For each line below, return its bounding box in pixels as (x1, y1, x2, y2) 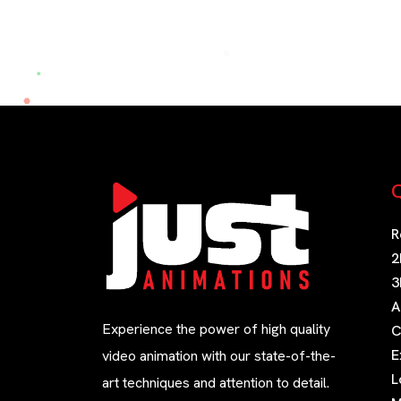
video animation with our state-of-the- (102, 346, 336, 366)
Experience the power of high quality (102, 320, 330, 339)
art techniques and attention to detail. (102, 373, 329, 393)
